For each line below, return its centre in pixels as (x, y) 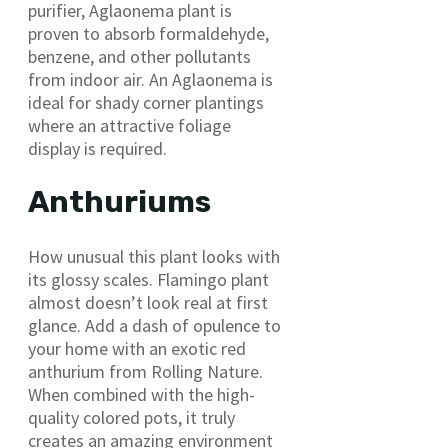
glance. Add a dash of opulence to (154, 326)
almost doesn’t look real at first (148, 303)
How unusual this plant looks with (154, 257)
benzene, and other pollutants (139, 56)
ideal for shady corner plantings (146, 102)
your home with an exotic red (137, 349)
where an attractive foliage (129, 125)
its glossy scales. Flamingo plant (148, 280)
